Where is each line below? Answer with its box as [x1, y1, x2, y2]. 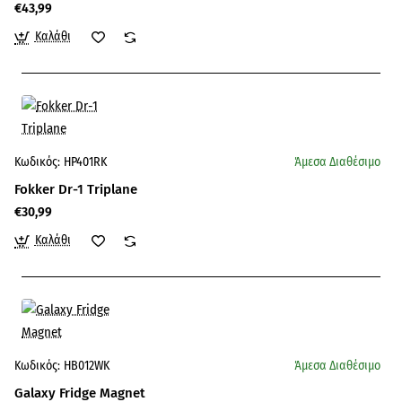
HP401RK [64, 154, 107, 170]
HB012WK [64, 358, 109, 373]
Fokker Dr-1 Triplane [14, 181, 138, 197]
